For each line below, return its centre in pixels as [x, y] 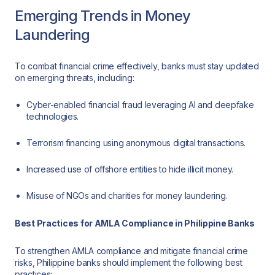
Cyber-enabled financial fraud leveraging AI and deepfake [140, 105]
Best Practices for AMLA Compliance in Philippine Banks [135, 223]
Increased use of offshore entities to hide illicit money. [130, 169]
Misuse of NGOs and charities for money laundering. [127, 196]
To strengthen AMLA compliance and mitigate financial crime [131, 250]
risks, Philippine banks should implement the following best [129, 262]
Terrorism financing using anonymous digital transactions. [136, 143]
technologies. [53, 117]
